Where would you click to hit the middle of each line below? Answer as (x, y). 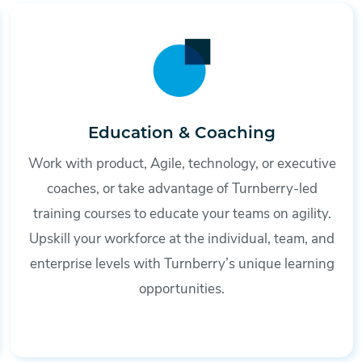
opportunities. (182, 289)
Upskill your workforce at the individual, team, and (182, 239)
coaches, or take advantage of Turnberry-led (182, 189)
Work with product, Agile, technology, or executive (182, 164)
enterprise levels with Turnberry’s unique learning (182, 264)
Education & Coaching (182, 134)
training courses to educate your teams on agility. (182, 214)
